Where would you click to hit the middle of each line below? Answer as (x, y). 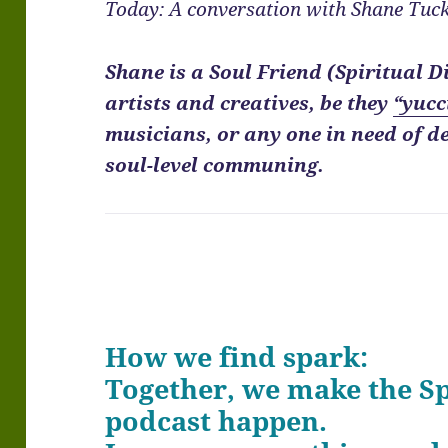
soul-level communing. (215, 165)
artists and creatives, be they (249, 103)
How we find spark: (237, 357)
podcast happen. (216, 421)
